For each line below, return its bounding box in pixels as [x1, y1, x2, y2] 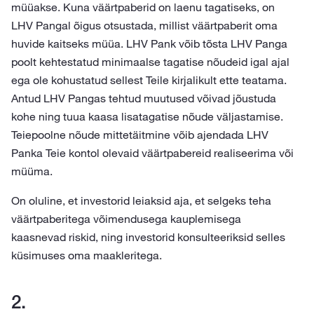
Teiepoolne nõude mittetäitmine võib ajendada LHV [11, 128, 268, 142]
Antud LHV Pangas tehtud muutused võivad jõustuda [11, 91, 276, 105]
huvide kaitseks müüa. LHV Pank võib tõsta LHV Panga [11, 36, 287, 50]
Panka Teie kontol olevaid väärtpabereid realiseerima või [11, 146, 294, 160]
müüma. [11, 164, 53, 178]
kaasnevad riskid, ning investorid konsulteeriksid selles [11, 230, 285, 244]
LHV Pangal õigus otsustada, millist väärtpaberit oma [11, 18, 278, 32]
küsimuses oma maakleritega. [11, 248, 162, 262]
